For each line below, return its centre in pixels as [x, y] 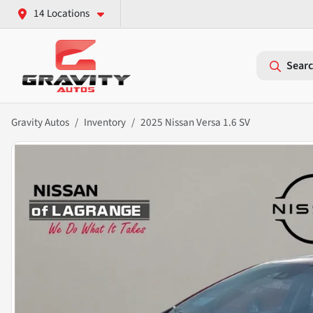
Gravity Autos [40, 123]
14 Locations [61, 13]
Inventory [105, 123]
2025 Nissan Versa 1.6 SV [195, 123]
